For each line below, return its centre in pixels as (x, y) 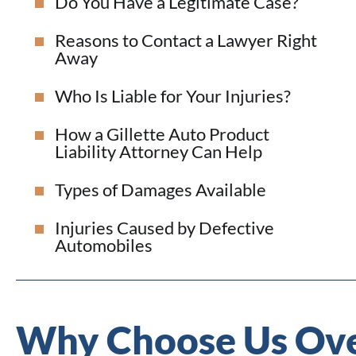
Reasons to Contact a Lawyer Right (186, 41)
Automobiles (104, 246)
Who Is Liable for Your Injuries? (173, 96)
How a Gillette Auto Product (162, 134)
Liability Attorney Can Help (159, 152)
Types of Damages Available (161, 190)
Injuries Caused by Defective (164, 228)
